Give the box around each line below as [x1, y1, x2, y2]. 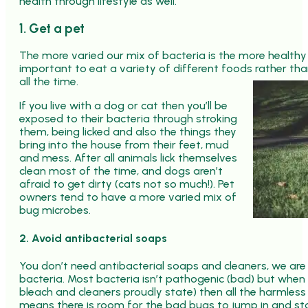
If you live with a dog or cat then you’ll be [19, 99, 228, 113]
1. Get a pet [19, 20, 85, 36]
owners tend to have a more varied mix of [19, 190, 236, 204]
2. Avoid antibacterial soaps [19, 231, 167, 245]
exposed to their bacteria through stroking [19, 112, 237, 126]
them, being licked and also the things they [19, 125, 236, 139]
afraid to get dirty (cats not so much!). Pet [19, 177, 234, 191]
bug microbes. [19, 203, 91, 217]
